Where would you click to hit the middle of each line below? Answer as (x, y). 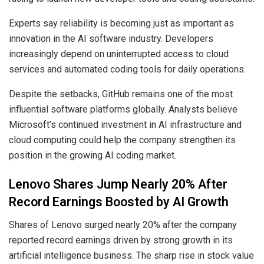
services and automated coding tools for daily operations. (127, 69)
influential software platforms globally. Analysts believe (123, 109)
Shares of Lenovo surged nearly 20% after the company (123, 225)
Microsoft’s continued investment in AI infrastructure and (125, 124)
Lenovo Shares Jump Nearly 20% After (118, 185)
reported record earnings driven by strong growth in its (121, 240)
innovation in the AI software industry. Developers (111, 38)
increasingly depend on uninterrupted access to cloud (119, 54)
